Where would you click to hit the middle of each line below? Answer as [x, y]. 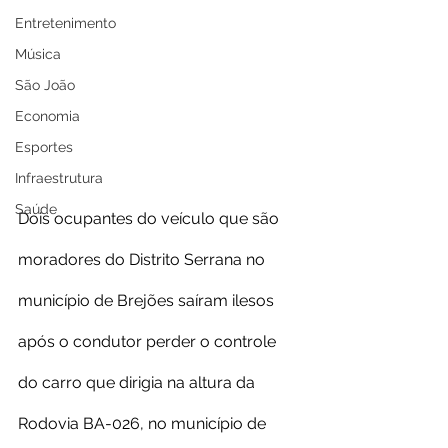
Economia [47, 116]
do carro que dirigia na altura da [138, 383]
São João [45, 85]
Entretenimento [65, 23]
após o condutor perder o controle [149, 342]
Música [38, 54]
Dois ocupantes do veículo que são [150, 219]
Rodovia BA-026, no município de [144, 424]
